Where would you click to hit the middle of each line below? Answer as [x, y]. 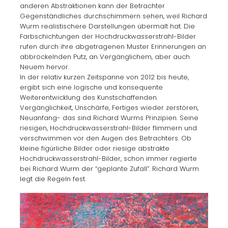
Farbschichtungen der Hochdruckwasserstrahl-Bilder [108, 36]
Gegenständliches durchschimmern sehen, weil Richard [114, 16]
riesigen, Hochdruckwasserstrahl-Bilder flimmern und [109, 128]
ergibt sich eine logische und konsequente [92, 87]
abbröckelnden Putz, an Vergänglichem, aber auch [105, 56]
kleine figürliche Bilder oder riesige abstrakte [95, 148]
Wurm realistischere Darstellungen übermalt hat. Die [108, 26]
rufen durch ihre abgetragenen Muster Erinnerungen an [113, 46]
